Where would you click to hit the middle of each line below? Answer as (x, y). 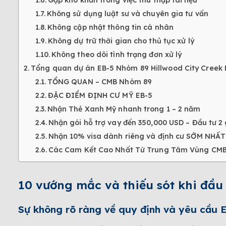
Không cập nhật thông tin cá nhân (110, 27)
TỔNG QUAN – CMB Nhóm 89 (100, 82)
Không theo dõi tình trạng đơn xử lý (117, 55)
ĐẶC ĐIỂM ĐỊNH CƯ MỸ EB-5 (100, 96)
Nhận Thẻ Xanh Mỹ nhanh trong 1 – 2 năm (124, 109)
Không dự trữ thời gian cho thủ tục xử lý (121, 41)
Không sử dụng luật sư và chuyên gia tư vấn (127, 14)
